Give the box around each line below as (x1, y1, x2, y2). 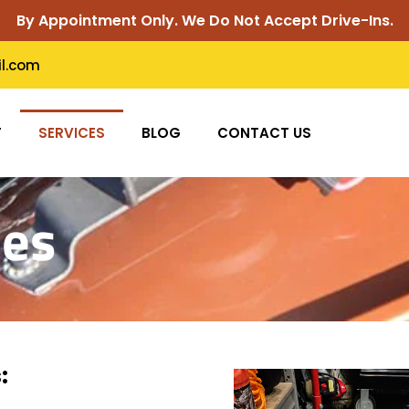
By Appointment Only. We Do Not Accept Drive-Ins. (12, 10, 397, 31)
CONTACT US (216, 122, 311, 142)
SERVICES (37, 122, 105, 142)
